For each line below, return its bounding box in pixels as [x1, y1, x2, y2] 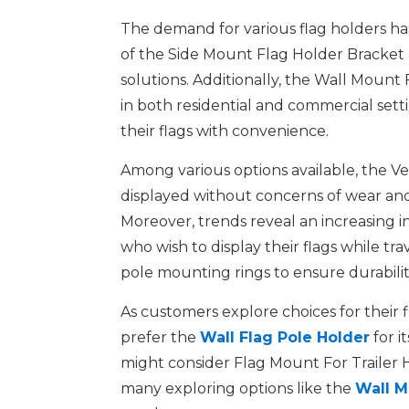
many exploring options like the [121, 380, 355, 398]
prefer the [121, 329, 200, 347]
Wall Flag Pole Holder [200, 329, 370, 347]
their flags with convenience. [121, 122, 329, 141]
